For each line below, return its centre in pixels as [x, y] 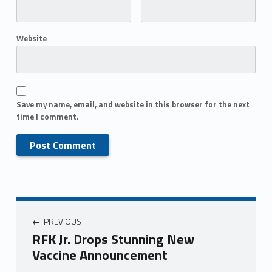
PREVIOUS [62, 221]
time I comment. [47, 117]
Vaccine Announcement [100, 255]
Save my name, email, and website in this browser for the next [133, 105]
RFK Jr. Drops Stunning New [113, 239]
